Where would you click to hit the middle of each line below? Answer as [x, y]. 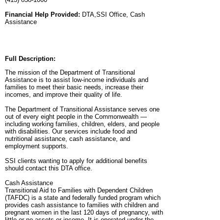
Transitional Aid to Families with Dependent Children [79, 191]
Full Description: [30, 59]
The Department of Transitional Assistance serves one [82, 110]
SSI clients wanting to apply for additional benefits [76, 161]
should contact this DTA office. [49, 168]
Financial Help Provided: [42, 15]
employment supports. [37, 146]
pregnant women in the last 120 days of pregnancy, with [84, 213]
